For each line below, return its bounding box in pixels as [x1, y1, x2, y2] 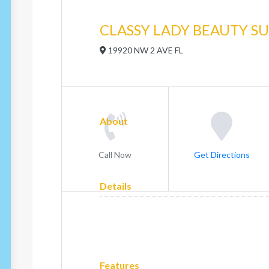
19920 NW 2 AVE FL [106, 45, 183, 55]
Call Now [98, 149, 131, 160]
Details [100, 180, 131, 192]
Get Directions [193, 149, 250, 160]
